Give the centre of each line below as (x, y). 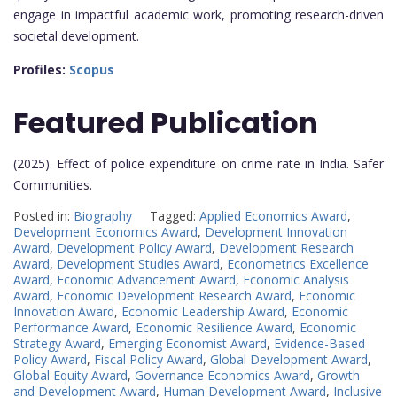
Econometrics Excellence (298, 263)
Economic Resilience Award (214, 327)
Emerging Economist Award (187, 343)
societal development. (76, 36)
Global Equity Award (70, 375)
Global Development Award (289, 359)
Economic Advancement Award (146, 279)
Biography (103, 215)
